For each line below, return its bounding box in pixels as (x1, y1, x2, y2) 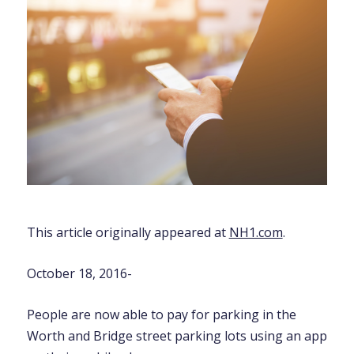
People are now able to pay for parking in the (26, 305, 296, 323)
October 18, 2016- (26, 264, 132, 282)
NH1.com (228, 223, 283, 241)
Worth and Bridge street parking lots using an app (26, 326, 327, 345)
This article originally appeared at (26, 223, 229, 241)
